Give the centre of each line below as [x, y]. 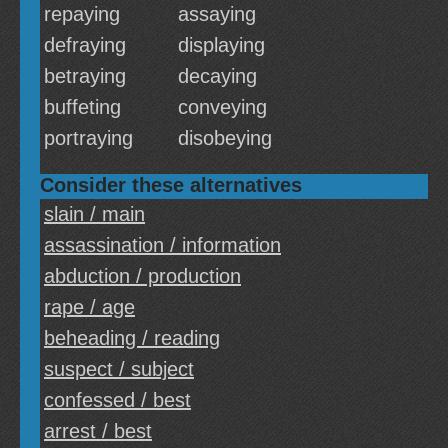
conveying [222, 107]
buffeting [82, 107]
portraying [88, 138]
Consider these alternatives [171, 185]
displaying [221, 45]
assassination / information [162, 245]
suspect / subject [119, 369]
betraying [85, 76]
